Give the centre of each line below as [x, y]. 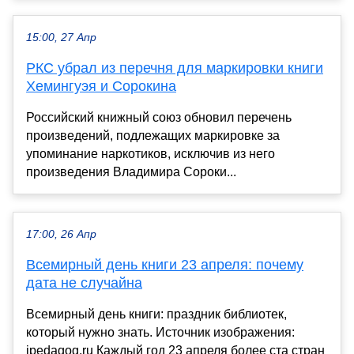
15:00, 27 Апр [61, 38]
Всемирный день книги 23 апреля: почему [165, 265]
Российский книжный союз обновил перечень [159, 118]
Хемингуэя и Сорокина [101, 87]
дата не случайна [84, 283]
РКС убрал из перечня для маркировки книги [175, 68]
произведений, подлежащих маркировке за [153, 136]
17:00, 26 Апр [61, 235]
